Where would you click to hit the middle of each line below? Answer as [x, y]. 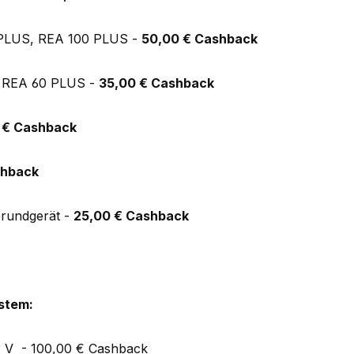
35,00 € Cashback [157, 83]
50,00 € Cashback [200, 39]
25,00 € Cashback [132, 216]
